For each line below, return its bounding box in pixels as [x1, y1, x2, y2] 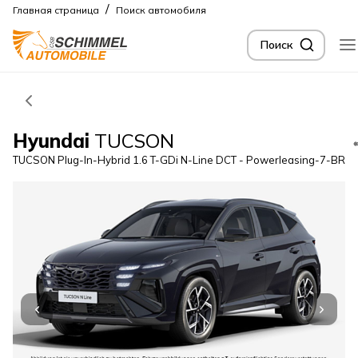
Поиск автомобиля [116, 4, 206, 16]
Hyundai [13, 129, 89, 153]
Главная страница [13, 4, 99, 16]
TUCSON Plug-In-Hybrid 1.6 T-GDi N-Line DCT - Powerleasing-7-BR [13, 153, 345, 166]
